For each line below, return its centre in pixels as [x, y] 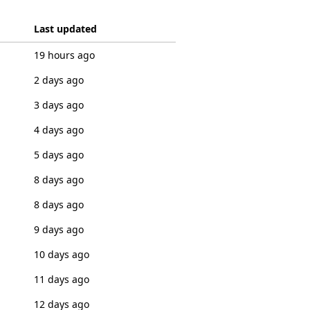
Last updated [65, 29]
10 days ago [61, 254]
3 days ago [58, 105]
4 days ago [58, 130]
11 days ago [61, 279]
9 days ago [58, 229]
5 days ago [58, 155]
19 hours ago [64, 55]
